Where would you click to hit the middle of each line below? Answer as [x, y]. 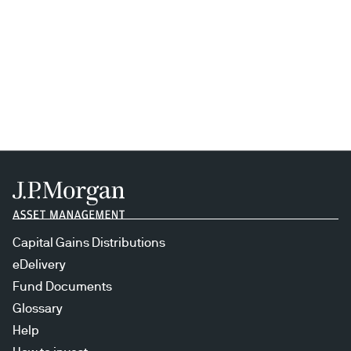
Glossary [38, 308]
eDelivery [39, 264]
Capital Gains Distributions [89, 242]
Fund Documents [62, 286]
